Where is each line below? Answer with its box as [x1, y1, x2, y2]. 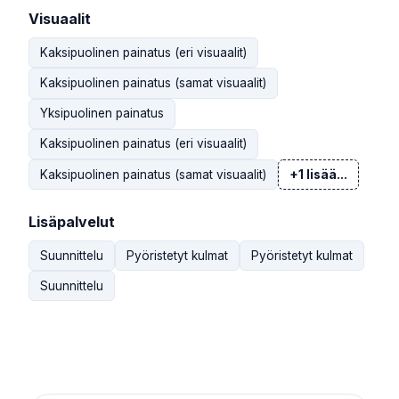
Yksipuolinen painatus [40, 106, 164, 121]
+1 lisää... [289, 167, 347, 182]
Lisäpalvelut [28, 213, 115, 232]
